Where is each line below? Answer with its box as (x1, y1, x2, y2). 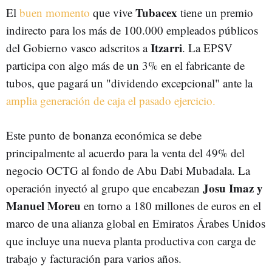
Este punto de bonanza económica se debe (6, 127, 202, 143)
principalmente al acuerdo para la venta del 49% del (6, 145, 245, 160)
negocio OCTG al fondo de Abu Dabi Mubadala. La (6, 163, 250, 178)
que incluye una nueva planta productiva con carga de (6, 233, 256, 248)
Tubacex (135, 4, 177, 21)
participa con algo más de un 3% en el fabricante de (6, 58, 245, 73)
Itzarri (151, 39, 182, 56)
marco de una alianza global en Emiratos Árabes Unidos (6, 216, 265, 231)
